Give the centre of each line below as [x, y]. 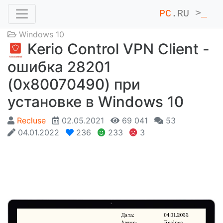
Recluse [31, 120]
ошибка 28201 [59, 66]
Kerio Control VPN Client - [116, 49]
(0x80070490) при [74, 84]
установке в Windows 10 [96, 101]
